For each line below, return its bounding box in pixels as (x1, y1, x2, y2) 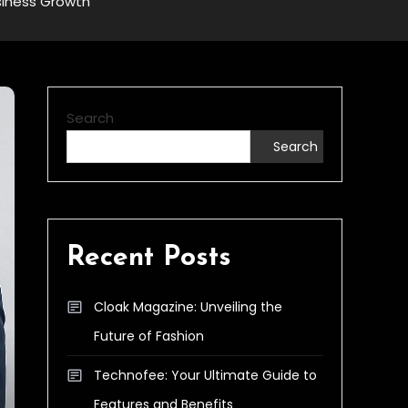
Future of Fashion (94, 327, 204, 345)
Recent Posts (66, 244, 231, 272)
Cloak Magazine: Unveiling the (94, 298, 282, 316)
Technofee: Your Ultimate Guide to (94, 366, 317, 384)
